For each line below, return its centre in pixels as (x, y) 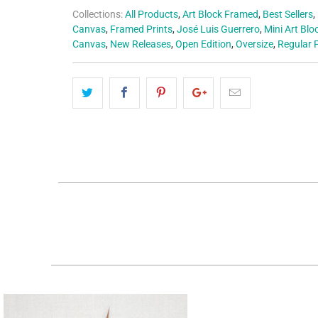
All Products (152, 14)
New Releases (141, 44)
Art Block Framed (220, 14)
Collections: (98, 14)
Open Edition (203, 44)
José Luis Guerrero (218, 29)
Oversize (254, 44)
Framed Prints (141, 29)
